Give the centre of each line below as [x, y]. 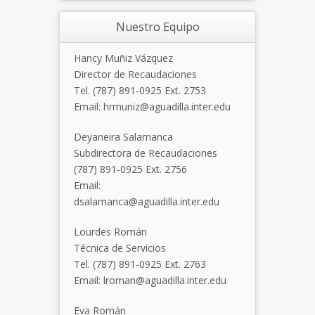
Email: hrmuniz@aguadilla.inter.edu [152, 107]
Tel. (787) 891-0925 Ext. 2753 [140, 90]
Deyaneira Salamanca [123, 137]
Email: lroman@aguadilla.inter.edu [150, 280]
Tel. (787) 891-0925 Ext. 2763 [140, 264]
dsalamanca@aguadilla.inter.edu [147, 201]
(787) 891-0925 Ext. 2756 [130, 169]
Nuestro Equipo [157, 27]
